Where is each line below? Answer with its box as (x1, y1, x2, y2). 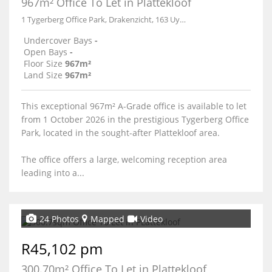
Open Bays (24, 46, 67, 58)
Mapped (90, 212, 124, 225)
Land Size (24, 69, 63, 81)
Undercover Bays (24, 35, 92, 46)
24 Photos (39, 212, 79, 225)
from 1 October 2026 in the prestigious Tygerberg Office (21, 114, 249, 125)
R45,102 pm (21, 239, 103, 259)
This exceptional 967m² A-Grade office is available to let (21, 100, 246, 112)
